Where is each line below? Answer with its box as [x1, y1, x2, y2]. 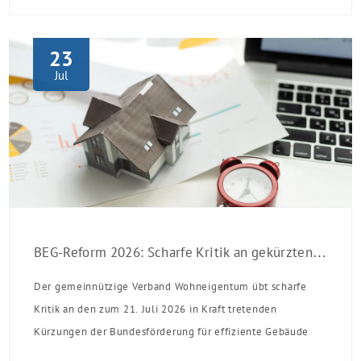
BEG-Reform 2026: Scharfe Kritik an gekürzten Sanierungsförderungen [312, 244, 326, 260]
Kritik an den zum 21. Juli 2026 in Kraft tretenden [34, 302, 277, 315]
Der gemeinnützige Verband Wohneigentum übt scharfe [34, 280, 307, 293]
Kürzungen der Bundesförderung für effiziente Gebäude [34, 325, 309, 338]
